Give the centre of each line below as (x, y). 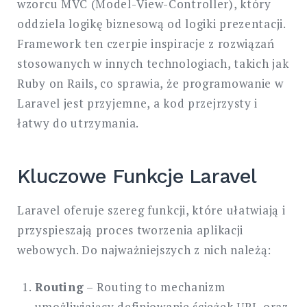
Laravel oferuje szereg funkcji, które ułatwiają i (151, 210)
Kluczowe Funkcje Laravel (137, 176)
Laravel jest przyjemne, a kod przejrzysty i (138, 103)
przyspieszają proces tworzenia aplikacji (130, 230)
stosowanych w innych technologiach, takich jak (153, 63)
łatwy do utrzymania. (78, 123)
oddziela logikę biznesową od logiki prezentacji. (151, 23)
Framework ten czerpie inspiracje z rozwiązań (146, 43)
